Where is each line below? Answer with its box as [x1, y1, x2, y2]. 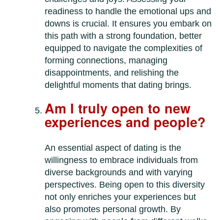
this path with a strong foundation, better [45, 31, 202, 41]
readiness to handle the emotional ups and [45, 6, 212, 17]
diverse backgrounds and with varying [45, 167, 193, 178]
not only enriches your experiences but [45, 192, 196, 202]
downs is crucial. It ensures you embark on [45, 19, 212, 29]
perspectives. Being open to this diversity [45, 180, 205, 190]
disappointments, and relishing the [45, 68, 179, 78]
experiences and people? [45, 112, 206, 132]
